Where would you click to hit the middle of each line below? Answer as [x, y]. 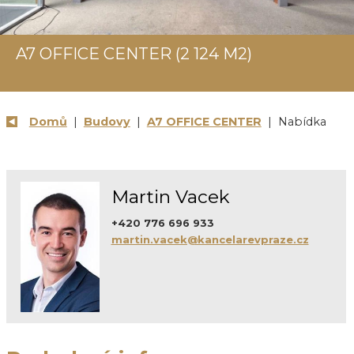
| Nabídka [294, 122]
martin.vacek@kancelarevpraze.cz [210, 239]
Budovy [107, 122]
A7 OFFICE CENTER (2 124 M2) [134, 53]
